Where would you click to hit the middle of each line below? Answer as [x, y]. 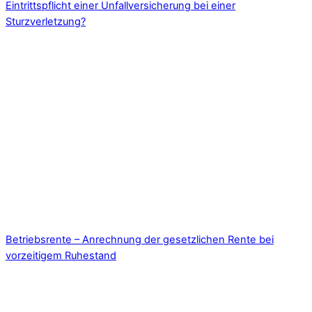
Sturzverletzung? [46, 22]
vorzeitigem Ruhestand [61, 256]
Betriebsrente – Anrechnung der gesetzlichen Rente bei [140, 240]
